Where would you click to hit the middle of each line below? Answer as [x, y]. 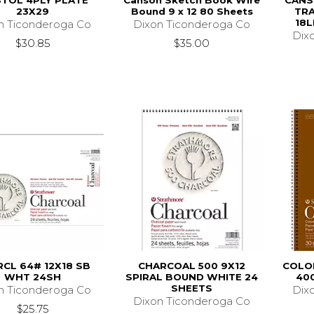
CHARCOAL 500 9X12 [192, 266]
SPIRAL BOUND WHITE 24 [192, 277]
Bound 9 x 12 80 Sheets [192, 12]
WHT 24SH [33, 277]
